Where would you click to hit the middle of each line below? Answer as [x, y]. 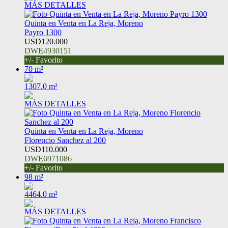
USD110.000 [46, 150]
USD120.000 [46, 42]
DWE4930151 [48, 51]
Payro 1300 [43, 33]
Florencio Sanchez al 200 [65, 140]
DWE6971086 [48, 159]
